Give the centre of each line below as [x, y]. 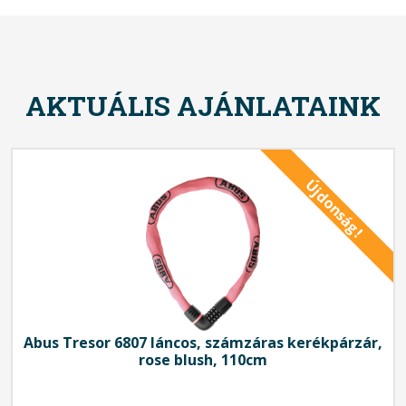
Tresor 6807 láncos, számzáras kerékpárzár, [221, 342]
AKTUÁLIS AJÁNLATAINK [203, 105]
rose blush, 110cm [203, 359]
